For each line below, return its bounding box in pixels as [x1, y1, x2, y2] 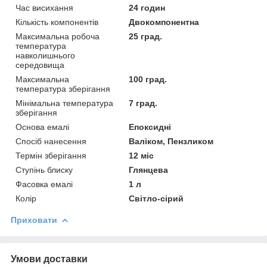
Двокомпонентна [129, 17, 200, 27]
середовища [15, 60, 64, 70]
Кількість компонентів [15, 17, 98, 27]
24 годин [129, 2, 166, 13]
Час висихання [15, 2, 73, 13]
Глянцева [129, 164, 169, 175]
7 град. [129, 98, 158, 108]
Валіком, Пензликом [129, 136, 214, 146]
